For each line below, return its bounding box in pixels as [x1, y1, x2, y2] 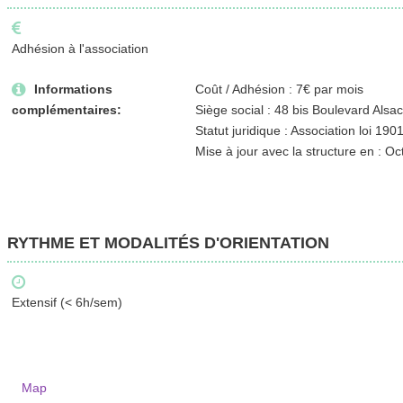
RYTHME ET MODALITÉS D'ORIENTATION [6, 233, 329, 252]
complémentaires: [11, 102, 121, 117]
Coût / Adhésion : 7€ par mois [194, 81, 363, 96]
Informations [33, 81, 112, 96]
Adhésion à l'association [11, 40, 148, 56]
